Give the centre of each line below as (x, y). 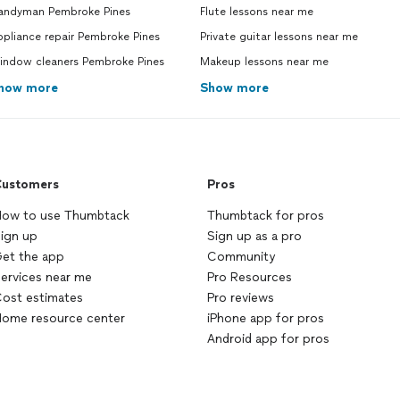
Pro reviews (241, 298)
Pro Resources (250, 277)
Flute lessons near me (257, 12)
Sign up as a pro (254, 236)
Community (241, 257)
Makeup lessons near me (264, 62)
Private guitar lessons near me (279, 37)
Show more (234, 88)
